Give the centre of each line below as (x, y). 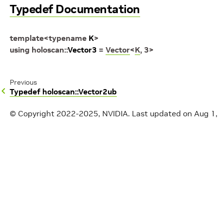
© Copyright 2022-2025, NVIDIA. (70, 113)
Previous (23, 82)
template (27, 38)
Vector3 (82, 50)
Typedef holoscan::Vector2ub (63, 92)
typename (68, 38)
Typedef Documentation (75, 9)
